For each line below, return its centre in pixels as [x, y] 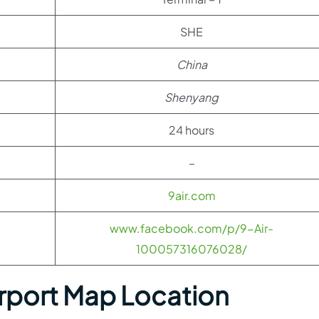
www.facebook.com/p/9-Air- [192, 228]
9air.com [192, 195]
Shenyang [192, 97]
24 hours [192, 130]
